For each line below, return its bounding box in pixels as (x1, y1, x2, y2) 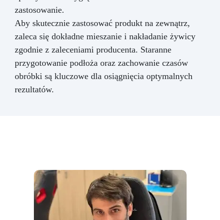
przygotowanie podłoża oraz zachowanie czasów (15, 57, 188, 68)
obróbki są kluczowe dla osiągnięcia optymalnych (15, 71, 192, 81)
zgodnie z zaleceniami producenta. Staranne (15, 44, 171, 55)
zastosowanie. (15, 4, 64, 15)
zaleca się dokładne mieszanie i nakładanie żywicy (15, 31, 195, 41)
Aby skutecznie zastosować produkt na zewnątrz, (15, 18, 190, 28)
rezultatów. (15, 84, 54, 94)
